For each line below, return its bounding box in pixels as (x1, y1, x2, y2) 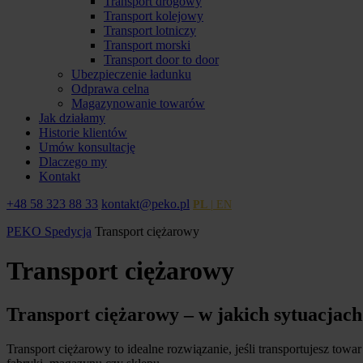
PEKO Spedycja (6, 224, 92, 238)
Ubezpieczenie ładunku (71, 67, 191, 81)
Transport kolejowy (104, 9, 203, 23)
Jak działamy (39, 111, 105, 125)
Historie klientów (39, 126, 127, 139)
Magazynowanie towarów (71, 96, 205, 110)
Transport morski (104, 38, 190, 52)
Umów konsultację (39, 140, 135, 154)
